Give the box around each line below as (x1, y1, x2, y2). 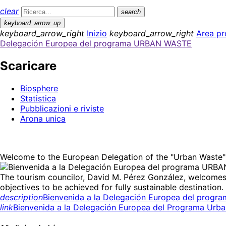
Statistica (20, 93, 56, 103)
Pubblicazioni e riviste (20, 103, 104, 114)
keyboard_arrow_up (4, 19, 61, 27)
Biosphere (20, 83, 58, 93)
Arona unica (20, 113, 66, 124)
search (121, 8, 141, 16)
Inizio (87, 28, 107, 38)
